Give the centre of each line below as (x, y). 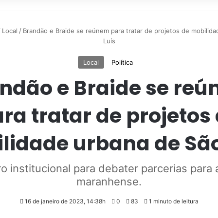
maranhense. (109, 181)
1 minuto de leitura (173, 201)
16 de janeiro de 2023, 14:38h (96, 201)
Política (122, 62)
